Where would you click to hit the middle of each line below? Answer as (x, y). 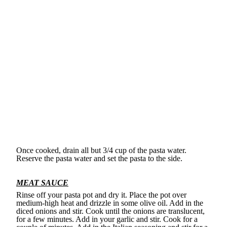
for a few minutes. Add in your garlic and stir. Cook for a (107, 219)
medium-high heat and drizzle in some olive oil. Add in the (110, 203)
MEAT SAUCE (42, 183)
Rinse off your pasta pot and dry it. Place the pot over (101, 195)
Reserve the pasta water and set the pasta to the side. (99, 159)
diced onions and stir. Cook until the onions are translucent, (110, 211)
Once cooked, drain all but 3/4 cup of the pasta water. (101, 150)
